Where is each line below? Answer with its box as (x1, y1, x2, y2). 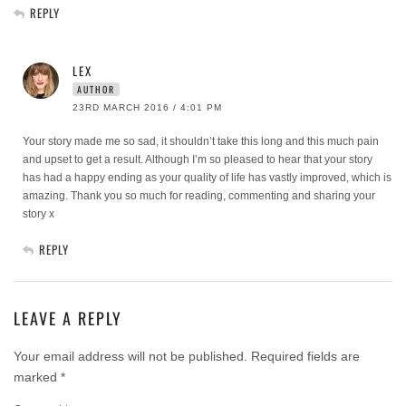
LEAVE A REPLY (14, 305, 122, 330)
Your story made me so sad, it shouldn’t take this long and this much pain (23, 134, 379, 148)
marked (14, 369, 61, 384)
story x (23, 207, 54, 220)
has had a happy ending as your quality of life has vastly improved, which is (23, 170, 391, 184)
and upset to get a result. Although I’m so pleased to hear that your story (23, 152, 372, 166)
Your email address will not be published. (14, 348, 247, 363)
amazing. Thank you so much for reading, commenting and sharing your (23, 188, 375, 202)
